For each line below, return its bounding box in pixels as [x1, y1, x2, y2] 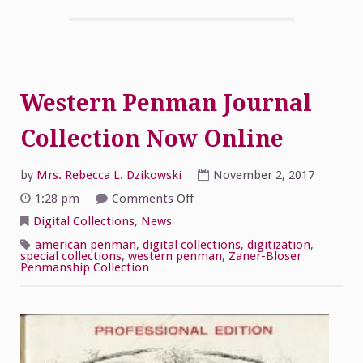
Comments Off [112, 190, 194, 206]
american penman [35, 237, 136, 253]
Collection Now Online [20, 125, 284, 152]
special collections [20, 249, 122, 264]
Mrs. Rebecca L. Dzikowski [36, 167, 181, 182]
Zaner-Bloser [228, 249, 301, 264]
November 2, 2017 [213, 167, 314, 182]
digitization [247, 237, 310, 253]
